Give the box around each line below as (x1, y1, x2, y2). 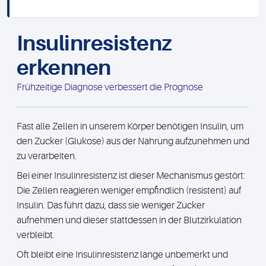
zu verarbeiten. (17, 151, 77, 161)
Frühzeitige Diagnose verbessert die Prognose (17, 82, 203, 93)
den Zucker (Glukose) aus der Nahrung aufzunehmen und (17, 136, 249, 147)
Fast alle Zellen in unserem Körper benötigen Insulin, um (17, 121, 243, 132)
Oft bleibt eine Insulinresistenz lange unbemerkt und (17, 249, 228, 260)
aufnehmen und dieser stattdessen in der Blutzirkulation (17, 215, 242, 226)
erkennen (17, 55, 111, 80)
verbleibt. (17, 230, 55, 240)
